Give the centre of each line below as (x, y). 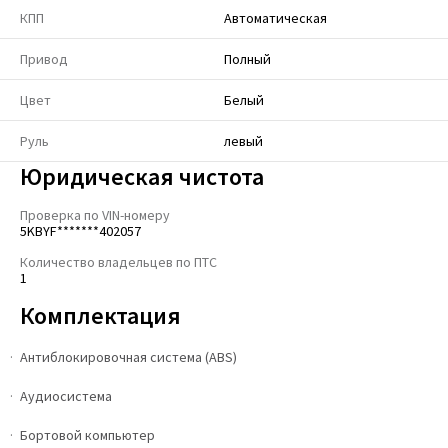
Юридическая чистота (142, 176)
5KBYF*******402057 (80, 231)
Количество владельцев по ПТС (118, 262)
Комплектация (100, 315)
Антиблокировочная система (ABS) (128, 357)
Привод (44, 59)
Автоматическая (275, 18)
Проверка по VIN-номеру (95, 215)
